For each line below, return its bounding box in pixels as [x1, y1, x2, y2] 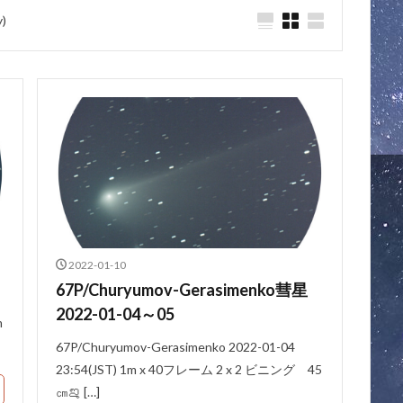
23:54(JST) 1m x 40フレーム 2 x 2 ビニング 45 [55, 361, 322, 377]
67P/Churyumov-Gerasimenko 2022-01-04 [55, 338, 295, 354]
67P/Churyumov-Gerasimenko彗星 [55, 279, 308, 300]
